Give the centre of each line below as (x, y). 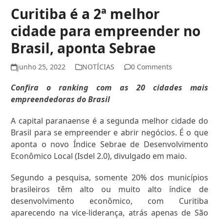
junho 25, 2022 (41, 67)
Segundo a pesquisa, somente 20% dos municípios (109, 178)
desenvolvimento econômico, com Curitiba (109, 201)
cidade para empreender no (106, 31)
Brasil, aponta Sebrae (84, 48)
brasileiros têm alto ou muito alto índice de (109, 189)
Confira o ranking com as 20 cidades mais (109, 88)
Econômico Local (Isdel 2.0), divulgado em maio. (99, 156)
